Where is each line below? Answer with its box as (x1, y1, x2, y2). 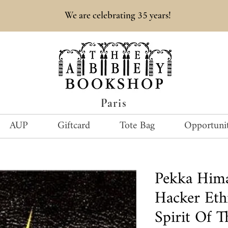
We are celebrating (65, 9, 137, 21)
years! (148, 9, 171, 21)
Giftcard (58, 116, 90, 136)
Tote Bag (120, 116, 155, 136)
